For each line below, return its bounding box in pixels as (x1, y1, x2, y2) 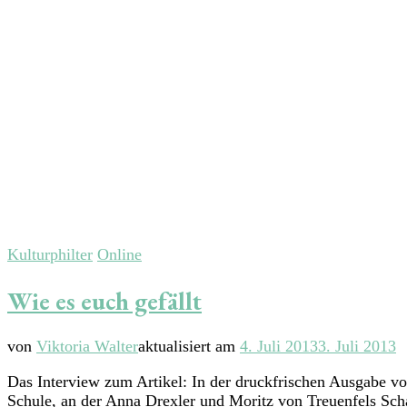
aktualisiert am (138, 337, 240, 356)
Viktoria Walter (36, 337, 138, 356)
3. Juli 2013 (318, 337, 396, 356)
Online (97, 245, 142, 264)
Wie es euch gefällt (7, 284, 202, 317)
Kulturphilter (7, 245, 93, 264)
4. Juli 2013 (240, 337, 318, 356)
